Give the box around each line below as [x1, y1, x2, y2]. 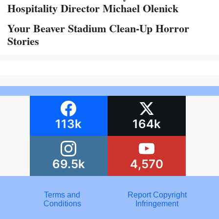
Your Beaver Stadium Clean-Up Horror [7, 20, 189, 37]
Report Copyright [127, 191, 187, 199]
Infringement [135, 199, 178, 208]
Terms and [44, 191, 80, 199]
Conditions [43, 199, 81, 208]
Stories [7, 33, 39, 49]
